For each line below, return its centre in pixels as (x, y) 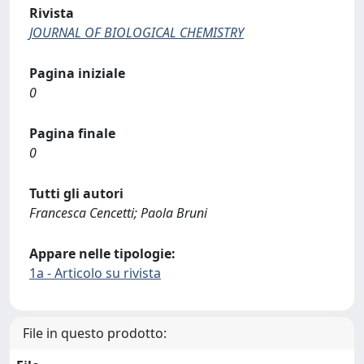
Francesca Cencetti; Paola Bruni (118, 213)
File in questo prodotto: (95, 333)
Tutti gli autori (76, 193)
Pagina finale (72, 133)
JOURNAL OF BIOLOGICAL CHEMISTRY (136, 32)
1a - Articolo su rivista (95, 273)
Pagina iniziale (77, 73)
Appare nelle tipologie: (102, 253)
